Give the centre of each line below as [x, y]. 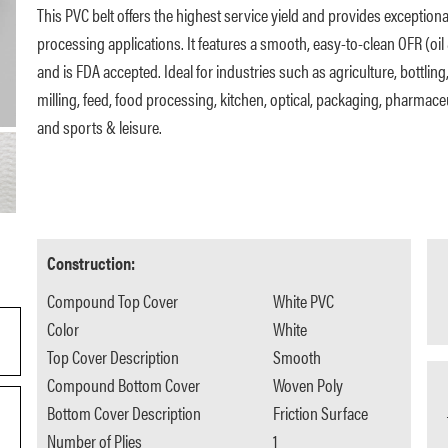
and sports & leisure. [99, 127]
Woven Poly [308, 385]
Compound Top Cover [112, 301]
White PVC [304, 301]
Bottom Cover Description [123, 413]
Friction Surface [321, 413]
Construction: [90, 263]
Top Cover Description [112, 357]
